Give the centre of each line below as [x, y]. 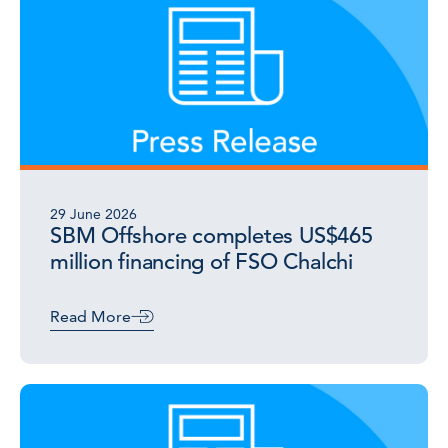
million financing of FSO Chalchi [201, 261]
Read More [90, 316]
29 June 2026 [93, 214]
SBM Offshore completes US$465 [211, 235]
